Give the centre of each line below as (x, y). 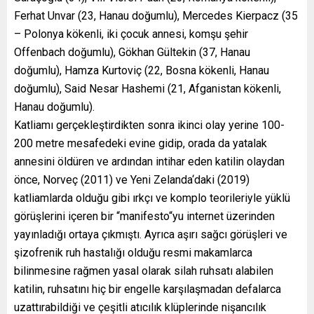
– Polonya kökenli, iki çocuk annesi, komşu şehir (131, 34)
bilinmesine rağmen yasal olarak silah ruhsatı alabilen (144, 271)
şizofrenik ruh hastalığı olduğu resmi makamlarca (133, 252)
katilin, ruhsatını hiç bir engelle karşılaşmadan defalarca (148, 289)
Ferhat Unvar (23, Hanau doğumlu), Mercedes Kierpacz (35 (156, 15)
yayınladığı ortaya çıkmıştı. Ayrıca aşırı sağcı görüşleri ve (151, 234)
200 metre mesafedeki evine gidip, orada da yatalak (141, 143)
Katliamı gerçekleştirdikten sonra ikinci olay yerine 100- (149, 125)
